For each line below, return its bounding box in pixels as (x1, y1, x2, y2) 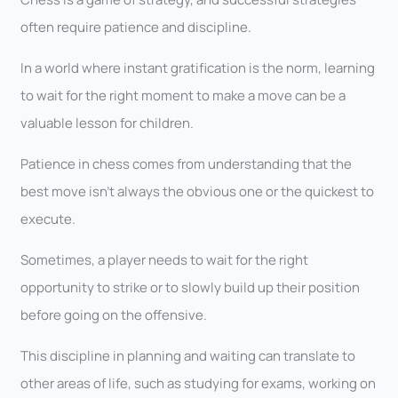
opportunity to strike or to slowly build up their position (20, 278, 361, 298)
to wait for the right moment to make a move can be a (20, 86, 346, 106)
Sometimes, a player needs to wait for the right (20, 251, 309, 270)
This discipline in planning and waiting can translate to (20, 346, 356, 366)
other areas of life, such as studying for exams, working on (20, 374, 377, 394)
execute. (20, 210, 76, 229)
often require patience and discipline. (20, 18, 252, 37)
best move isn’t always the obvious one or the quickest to (20, 182, 375, 202)
